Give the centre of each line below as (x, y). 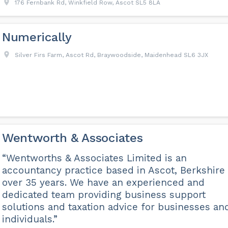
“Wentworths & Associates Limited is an (94, 158)
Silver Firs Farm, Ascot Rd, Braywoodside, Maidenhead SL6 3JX (111, 55)
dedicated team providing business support (104, 195)
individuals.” (30, 219)
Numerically (37, 37)
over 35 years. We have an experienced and (103, 183)
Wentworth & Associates (72, 138)
